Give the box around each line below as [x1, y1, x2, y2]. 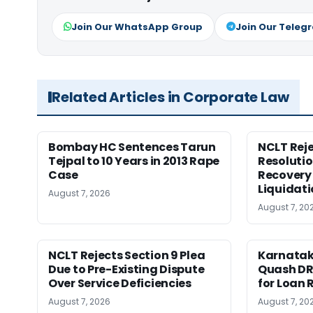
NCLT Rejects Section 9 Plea [48, 247, 205, 263]
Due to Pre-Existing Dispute [48, 261, 205, 277]
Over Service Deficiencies [48, 275, 191, 291]
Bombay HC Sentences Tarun [48, 138, 216, 155]
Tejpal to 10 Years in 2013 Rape [48, 152, 220, 169]
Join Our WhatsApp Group [71, 20, 203, 34]
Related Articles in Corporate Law [52, 87, 289, 107]
